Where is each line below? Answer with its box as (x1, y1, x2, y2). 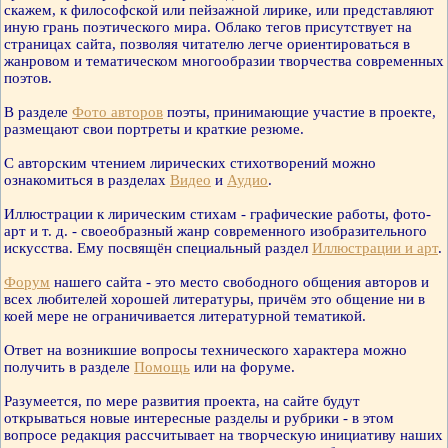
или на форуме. (190, 359, 295, 376)
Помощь (134, 359, 190, 376)
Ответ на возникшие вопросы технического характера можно (4, 342, 407, 359)
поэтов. (4, 70, 52, 87)
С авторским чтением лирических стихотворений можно (4, 155, 376, 172)
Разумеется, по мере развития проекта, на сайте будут (4, 393, 360, 410)
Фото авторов (72, 104, 163, 121)
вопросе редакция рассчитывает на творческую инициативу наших (4, 427, 443, 444)
